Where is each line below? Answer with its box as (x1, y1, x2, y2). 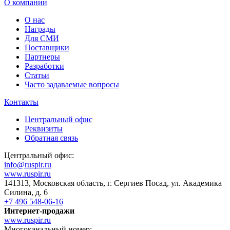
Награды (25, 24, 55, 33)
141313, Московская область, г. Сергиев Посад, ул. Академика (4, 178, 222, 187)
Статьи (25, 70, 49, 80)
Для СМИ (25, 33, 59, 43)
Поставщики (25, 43, 69, 52)
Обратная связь (25, 133, 78, 142)
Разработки (25, 61, 64, 70)
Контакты (4, 97, 39, 106)
